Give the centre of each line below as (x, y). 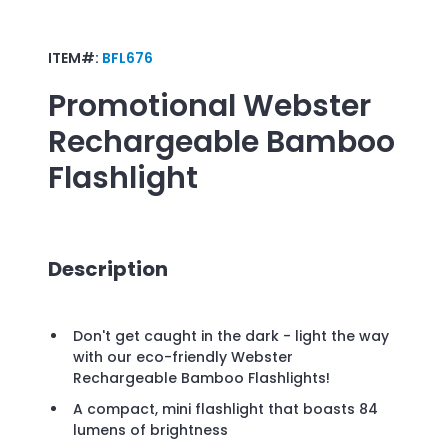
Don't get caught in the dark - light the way (231, 336)
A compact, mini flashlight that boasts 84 (225, 409)
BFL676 (127, 57)
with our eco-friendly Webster (183, 357)
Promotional (142, 105)
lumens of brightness (150, 430)
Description (108, 268)
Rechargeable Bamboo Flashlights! (201, 378)
